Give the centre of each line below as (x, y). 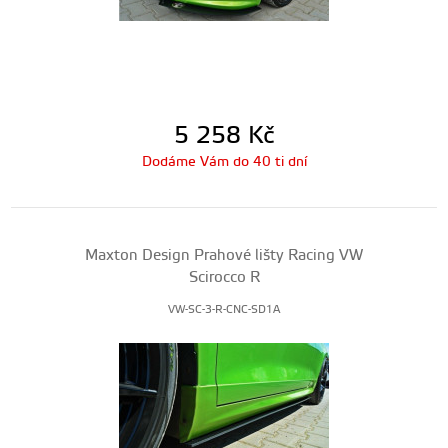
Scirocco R (224, 277)
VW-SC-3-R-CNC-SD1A (224, 310)
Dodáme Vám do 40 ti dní (224, 162)
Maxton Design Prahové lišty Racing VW (224, 255)
